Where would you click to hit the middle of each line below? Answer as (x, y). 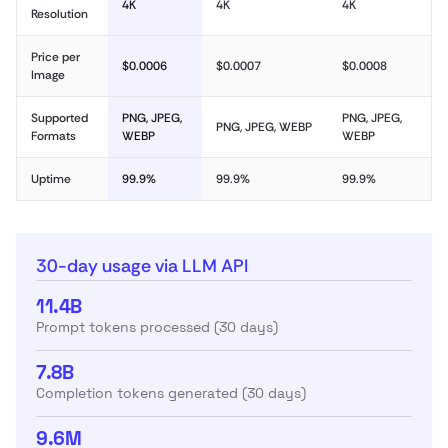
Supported (59, 118)
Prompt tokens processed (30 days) (157, 327)
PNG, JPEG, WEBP (264, 127)
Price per (55, 57)
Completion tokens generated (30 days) (171, 393)
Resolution (59, 14)
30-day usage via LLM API (142, 266)
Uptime (51, 179)
